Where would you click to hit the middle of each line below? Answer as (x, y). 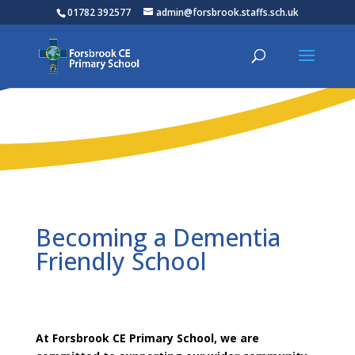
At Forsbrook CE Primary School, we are (147, 338)
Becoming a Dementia (158, 237)
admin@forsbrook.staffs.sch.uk (227, 12)
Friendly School (121, 261)
